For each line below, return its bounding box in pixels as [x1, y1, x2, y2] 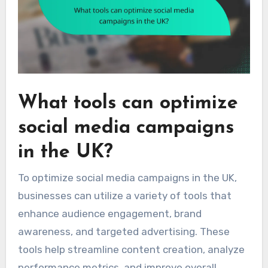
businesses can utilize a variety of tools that [17, 190, 232, 202]
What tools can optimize [17, 93, 238, 113]
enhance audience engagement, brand [17, 208, 202, 220]
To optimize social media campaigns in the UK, [17, 172, 237, 184]
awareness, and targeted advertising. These [17, 226, 230, 238]
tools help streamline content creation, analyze [17, 243, 245, 256]
